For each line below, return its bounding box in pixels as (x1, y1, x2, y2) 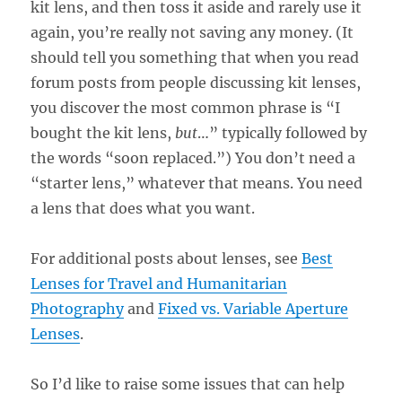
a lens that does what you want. (31, 198, 256, 217)
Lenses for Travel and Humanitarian (31, 274, 288, 293)
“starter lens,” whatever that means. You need (31, 173, 363, 192)
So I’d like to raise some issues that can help (31, 374, 345, 393)
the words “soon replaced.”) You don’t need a (31, 148, 356, 167)
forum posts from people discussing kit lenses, (31, 73, 362, 92)
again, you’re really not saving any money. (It (31, 22, 354, 41)
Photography (31, 299, 125, 318)
